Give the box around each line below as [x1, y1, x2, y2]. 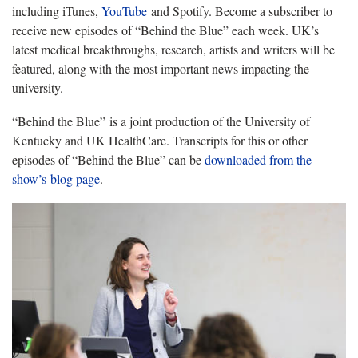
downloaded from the [205, 151, 312, 169]
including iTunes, [12, 2, 101, 20]
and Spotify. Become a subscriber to [147, 2, 332, 20]
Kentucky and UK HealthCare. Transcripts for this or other [12, 132, 308, 149]
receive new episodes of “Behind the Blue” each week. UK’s [12, 22, 319, 39]
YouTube [101, 2, 147, 20]
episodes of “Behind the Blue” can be [12, 151, 205, 169]
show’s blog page [12, 170, 100, 188]
